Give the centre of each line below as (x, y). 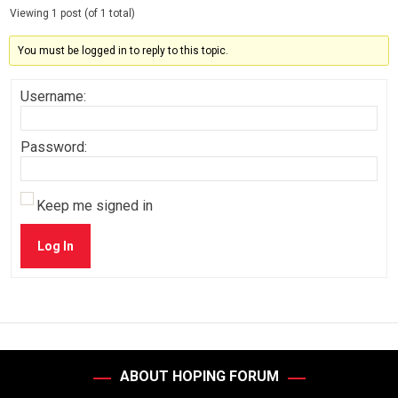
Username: (53, 96)
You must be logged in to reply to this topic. (123, 51)
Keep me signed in (95, 206)
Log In (56, 246)
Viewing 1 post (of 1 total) (72, 13)
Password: (54, 147)
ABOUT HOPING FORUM (199, 376)
